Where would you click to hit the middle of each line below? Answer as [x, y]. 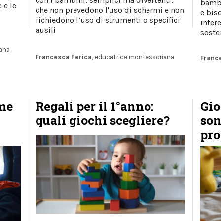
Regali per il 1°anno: [95, 106]
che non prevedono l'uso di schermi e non [110, 10]
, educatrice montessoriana [133, 57]
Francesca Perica [64, 57]
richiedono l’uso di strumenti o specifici [108, 20]
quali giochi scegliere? [103, 120]
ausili [46, 30]
